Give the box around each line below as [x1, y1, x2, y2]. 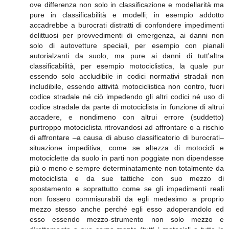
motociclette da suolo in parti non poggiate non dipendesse [30, 154, 224, 163]
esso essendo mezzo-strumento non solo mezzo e [30, 215, 224, 224]
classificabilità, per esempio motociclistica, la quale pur [30, 62, 224, 71]
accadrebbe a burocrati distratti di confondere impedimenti [30, 21, 224, 30]
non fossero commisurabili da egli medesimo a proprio [30, 195, 224, 203]
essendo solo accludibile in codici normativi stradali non [30, 72, 224, 81]
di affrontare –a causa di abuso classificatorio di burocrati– [30, 133, 224, 142]
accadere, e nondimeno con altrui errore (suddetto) [30, 113, 224, 122]
